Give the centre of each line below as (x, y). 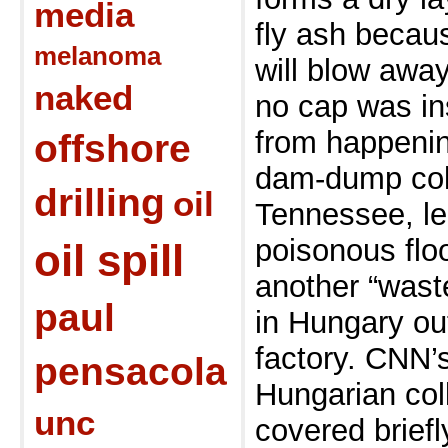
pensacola (130, 371)
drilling (99, 202)
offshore (112, 148)
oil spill (109, 260)
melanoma (97, 56)
